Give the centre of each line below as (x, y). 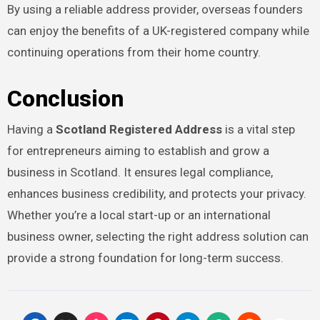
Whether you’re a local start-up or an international (139, 215)
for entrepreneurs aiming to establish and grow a (138, 150)
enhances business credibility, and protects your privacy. (156, 193)
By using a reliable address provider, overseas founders (155, 10)
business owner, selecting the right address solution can (157, 236)
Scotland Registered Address (139, 129)
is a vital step (258, 129)
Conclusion (65, 99)
